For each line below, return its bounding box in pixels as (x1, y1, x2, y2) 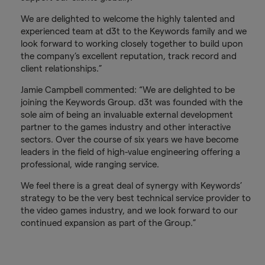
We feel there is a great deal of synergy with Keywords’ (20, 180, 242, 190)
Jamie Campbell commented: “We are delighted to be (20, 84, 235, 95)
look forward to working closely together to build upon (20, 38, 243, 49)
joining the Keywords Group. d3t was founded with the (20, 96, 243, 107)
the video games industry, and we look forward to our (20, 205, 238, 215)
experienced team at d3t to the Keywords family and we (20, 25, 247, 36)
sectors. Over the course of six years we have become (20, 134, 238, 144)
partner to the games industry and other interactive (20, 121, 231, 132)
